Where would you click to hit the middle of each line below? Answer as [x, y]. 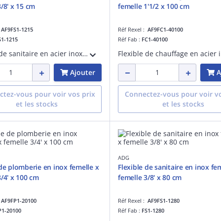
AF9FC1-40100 [165, 29]
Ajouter [83, 72]
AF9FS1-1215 [17, 29]
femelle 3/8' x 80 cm [150, 177]
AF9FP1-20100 [19, 200]
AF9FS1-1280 [164, 200]
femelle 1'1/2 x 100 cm [154, 6]
